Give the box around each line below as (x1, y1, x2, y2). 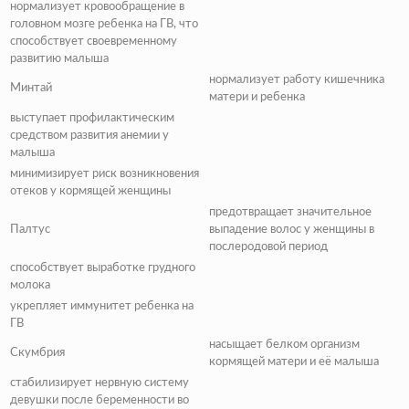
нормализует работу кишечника (209, 73, 384, 86)
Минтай (10, 81, 52, 94)
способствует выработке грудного (10, 261, 195, 274)
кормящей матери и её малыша (209, 355, 379, 368)
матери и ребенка (209, 90, 305, 103)
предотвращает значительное (209, 205, 372, 218)
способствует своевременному (10, 35, 177, 47)
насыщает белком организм (209, 338, 360, 351)
